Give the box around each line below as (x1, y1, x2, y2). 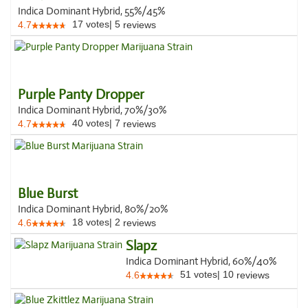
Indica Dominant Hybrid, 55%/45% (18, 5, 165, 17)
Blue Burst (18, 186, 78, 202)
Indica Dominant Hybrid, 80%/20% (18, 203, 168, 215)
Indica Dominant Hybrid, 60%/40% (126, 255, 276, 267)
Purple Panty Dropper (18, 87, 144, 103)
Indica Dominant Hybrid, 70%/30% (18, 104, 166, 116)
